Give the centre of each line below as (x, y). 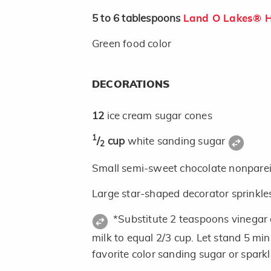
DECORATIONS (131, 84)
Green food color (132, 44)
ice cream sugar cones (158, 116)
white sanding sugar (178, 141)
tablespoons (152, 18)
